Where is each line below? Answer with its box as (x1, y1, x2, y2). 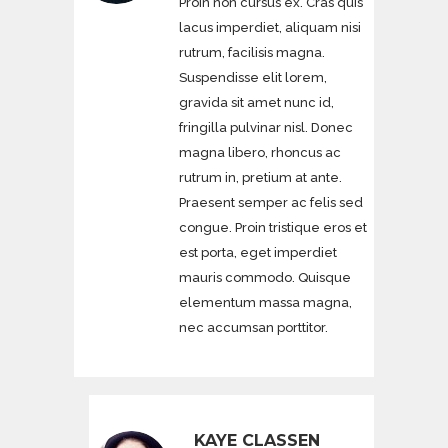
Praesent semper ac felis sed (179, 194, 363, 210)
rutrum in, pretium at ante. (179, 169, 342, 185)
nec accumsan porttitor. (179, 319, 328, 335)
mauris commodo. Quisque (179, 269, 351, 285)
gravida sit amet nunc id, (179, 94, 334, 110)
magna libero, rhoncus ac (179, 144, 341, 160)
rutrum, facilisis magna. (179, 44, 325, 60)
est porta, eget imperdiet (179, 244, 337, 260)
